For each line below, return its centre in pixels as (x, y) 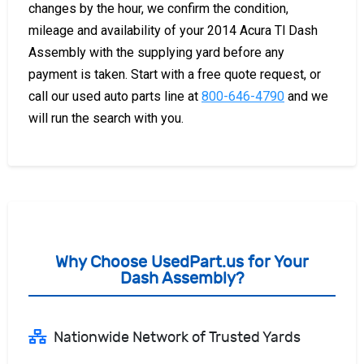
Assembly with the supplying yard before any (156, 52)
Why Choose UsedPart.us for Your (182, 262)
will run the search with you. (106, 118)
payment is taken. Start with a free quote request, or (175, 74)
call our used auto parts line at (115, 96)
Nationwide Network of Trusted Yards (177, 337)
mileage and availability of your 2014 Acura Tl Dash (173, 30)
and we (306, 96)
